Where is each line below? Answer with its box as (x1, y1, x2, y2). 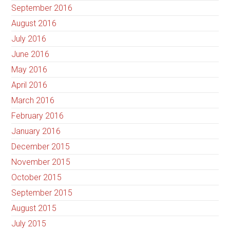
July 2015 (11, 219, 47, 229)
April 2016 (11, 80, 48, 90)
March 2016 (11, 95, 55, 106)
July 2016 (11, 34, 47, 44)
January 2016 (11, 126, 61, 137)
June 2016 (11, 49, 50, 60)
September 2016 (11, 3, 73, 13)
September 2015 (11, 188, 73, 198)
